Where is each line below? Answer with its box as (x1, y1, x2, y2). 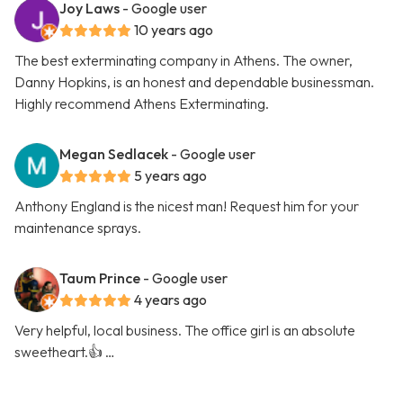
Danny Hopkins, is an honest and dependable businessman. (14, 73, 374, 92)
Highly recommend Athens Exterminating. (14, 94, 269, 113)
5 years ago (134, 166, 207, 185)
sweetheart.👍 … (14, 343, 115, 362)
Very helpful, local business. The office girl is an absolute (14, 321, 355, 340)
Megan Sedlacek (59, 145, 168, 164)
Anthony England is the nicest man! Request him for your (14, 197, 359, 216)
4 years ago (134, 291, 207, 309)
